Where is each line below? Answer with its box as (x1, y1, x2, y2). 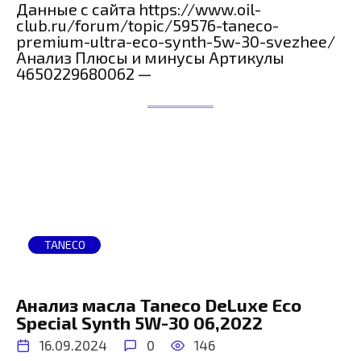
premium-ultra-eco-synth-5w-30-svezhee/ (16, 31, 335, 52)
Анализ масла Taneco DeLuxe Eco (16, 293, 301, 315)
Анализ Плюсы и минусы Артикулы (16, 48, 284, 68)
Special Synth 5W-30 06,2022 (16, 311, 263, 333)
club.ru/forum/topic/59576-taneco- (16, 15, 279, 35)
